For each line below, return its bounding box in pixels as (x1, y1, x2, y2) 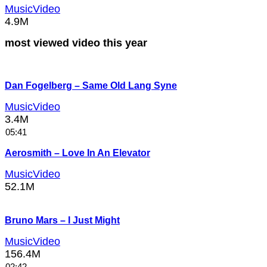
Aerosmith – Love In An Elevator (5, 147, 150, 158)
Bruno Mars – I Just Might (5, 215, 120, 225)
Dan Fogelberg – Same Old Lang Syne (5, 80, 177, 91)
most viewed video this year (5, 36, 147, 49)
